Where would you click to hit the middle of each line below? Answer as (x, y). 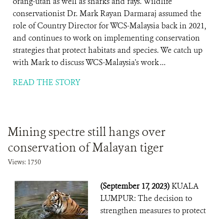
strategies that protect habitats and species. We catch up (108, 50)
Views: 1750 (24, 162)
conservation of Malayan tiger (86, 148)
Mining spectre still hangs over (87, 132)
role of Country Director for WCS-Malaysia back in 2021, (109, 26)
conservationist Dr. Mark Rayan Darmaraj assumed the (107, 13)
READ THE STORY (46, 82)
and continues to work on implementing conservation (106, 38)
